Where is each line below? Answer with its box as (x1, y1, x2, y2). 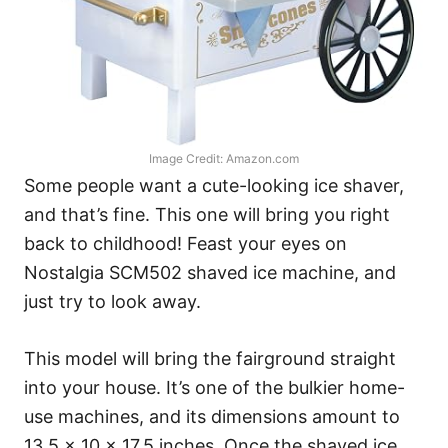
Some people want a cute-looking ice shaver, (24, 175, 404, 196)
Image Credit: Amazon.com (149, 151, 299, 166)
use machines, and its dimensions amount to (24, 406, 400, 427)
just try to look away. (24, 291, 201, 312)
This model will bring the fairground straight (24, 348, 396, 369)
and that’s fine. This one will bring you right (24, 204, 390, 225)
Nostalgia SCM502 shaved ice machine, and (24, 262, 396, 283)
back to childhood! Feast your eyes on (24, 233, 347, 254)
